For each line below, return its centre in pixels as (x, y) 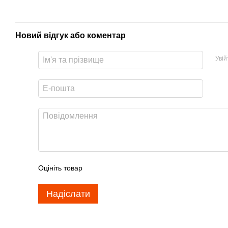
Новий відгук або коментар (70, 36)
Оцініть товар (60, 168)
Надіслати (68, 194)
